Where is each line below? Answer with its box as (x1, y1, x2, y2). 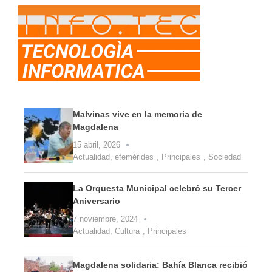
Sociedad (208, 152, 241, 161)
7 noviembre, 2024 (73, 214, 138, 223)
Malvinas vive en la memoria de (73, 109, 202, 119)
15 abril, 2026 (73, 140, 120, 149)
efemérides (115, 152, 154, 161)
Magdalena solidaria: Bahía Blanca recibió (73, 259, 248, 270)
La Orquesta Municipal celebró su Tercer (73, 183, 241, 193)
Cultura (115, 226, 140, 236)
